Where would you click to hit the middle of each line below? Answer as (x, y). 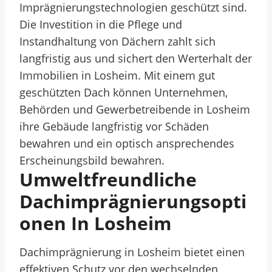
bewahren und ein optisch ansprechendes (127, 143)
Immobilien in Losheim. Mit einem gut (117, 75)
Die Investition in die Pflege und (101, 24)
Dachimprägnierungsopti (133, 201)
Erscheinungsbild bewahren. (92, 160)
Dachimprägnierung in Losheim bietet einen (132, 252)
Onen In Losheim (95, 223)
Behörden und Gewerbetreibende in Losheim (135, 109)
